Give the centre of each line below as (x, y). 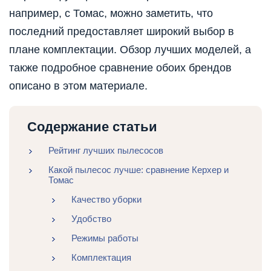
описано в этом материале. (78, 86)
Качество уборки (106, 200)
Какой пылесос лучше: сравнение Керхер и (139, 170)
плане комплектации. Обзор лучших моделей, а (130, 50)
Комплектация (101, 258)
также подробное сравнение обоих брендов (120, 68)
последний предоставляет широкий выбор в (122, 32)
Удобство (91, 219)
